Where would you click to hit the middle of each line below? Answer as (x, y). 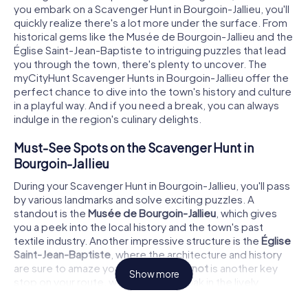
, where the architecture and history (196, 254)
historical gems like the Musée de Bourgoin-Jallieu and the (153, 36)
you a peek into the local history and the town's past (139, 226)
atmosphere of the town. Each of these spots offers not (151, 295)
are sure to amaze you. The (80, 267)
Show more (154, 274)
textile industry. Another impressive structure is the (137, 240)
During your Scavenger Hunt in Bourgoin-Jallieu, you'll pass (152, 185)
